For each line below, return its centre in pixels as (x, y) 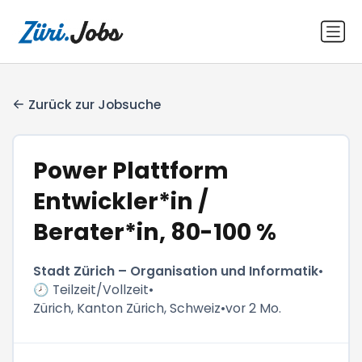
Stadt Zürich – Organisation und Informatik (176, 271)
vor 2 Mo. (254, 309)
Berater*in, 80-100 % (155, 232)
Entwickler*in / (121, 202)
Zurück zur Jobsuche (95, 104)
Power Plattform (131, 171)
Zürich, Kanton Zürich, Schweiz (127, 309)
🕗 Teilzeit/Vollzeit (91, 290)
